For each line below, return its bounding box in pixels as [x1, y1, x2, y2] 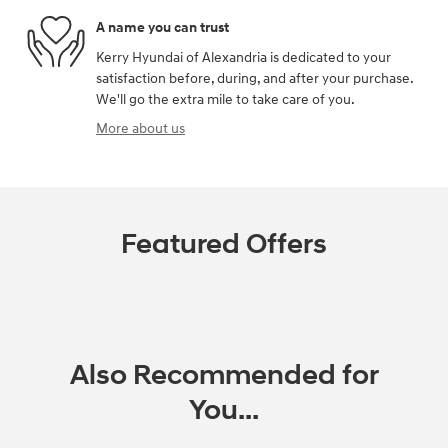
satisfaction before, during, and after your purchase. [96, 69, 413, 87]
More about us [96, 119, 185, 137]
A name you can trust [96, 19, 229, 37]
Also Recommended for [69, 357, 379, 393]
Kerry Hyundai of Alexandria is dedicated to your [96, 48, 391, 66]
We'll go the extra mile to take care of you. [96, 90, 355, 108]
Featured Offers [121, 226, 327, 262]
